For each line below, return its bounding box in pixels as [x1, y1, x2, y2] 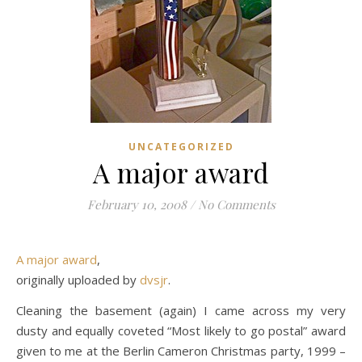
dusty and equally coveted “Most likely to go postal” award [16, 322, 346, 339]
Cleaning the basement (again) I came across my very [16, 302, 346, 318]
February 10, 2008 [86, 196, 187, 213]
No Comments [197, 196, 276, 213]
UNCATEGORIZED [128, 140, 234, 154]
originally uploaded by [16, 271, 140, 288]
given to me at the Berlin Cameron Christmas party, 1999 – [16, 343, 346, 359]
